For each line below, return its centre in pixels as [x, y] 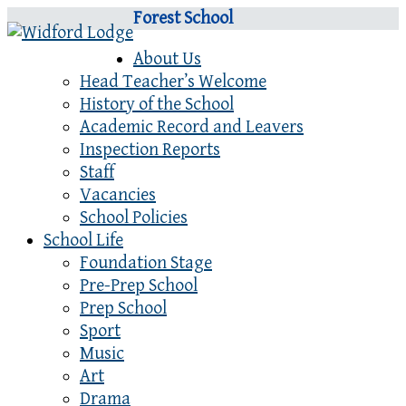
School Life [83, 241]
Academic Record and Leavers [192, 127]
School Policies [134, 218]
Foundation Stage [146, 263]
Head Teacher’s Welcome [173, 82]
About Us [167, 59]
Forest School [183, 19]
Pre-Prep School [139, 286]
